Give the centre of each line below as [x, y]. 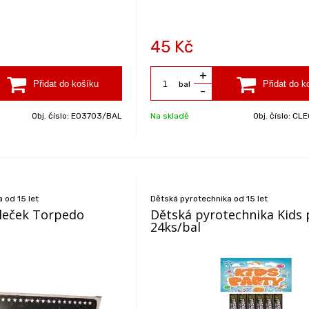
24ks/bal [176, 227]
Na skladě [170, 116]
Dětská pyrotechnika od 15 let [209, 199]
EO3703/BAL [97, 116]
